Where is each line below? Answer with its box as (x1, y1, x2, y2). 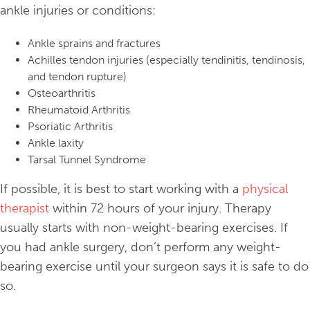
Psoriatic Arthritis (28, 120, 113, 134)
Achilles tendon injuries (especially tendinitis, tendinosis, (28, 53, 305, 67)
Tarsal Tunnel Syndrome (28, 153, 146, 167)
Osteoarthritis (28, 86, 95, 100)
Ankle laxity (28, 136, 84, 150)
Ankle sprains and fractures (28, 37, 161, 51)
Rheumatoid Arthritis (28, 103, 130, 117)
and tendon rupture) (28, 70, 127, 84)
